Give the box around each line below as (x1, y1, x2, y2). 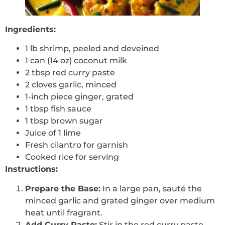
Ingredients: (5, 25, 56, 35)
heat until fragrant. (25, 207, 102, 217)
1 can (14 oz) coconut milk (25, 56, 127, 66)
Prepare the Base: (25, 183, 100, 193)
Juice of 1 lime (25, 128, 81, 138)
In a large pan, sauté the (100, 183, 202, 193)
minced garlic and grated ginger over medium (25, 195, 215, 205)
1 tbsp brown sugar (25, 116, 103, 126)
